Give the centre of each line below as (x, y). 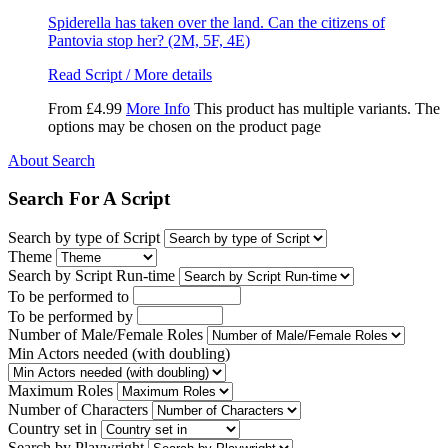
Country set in (52, 429)
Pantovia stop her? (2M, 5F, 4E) (149, 40)
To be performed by (70, 317)
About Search (51, 160)
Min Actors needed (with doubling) (119, 354)
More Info (158, 108)
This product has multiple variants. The (317, 108)
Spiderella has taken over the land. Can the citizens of (216, 22)
